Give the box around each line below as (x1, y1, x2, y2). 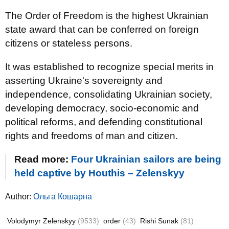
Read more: (14, 154, 71, 165)
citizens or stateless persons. (5, 38, 132, 49)
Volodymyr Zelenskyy (7, 217, 78, 225)
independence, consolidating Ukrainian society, (5, 89, 212, 100)
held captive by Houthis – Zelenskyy (14, 168, 185, 178)
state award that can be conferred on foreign (5, 24, 199, 35)
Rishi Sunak (140, 217, 180, 225)
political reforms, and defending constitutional (5, 117, 202, 127)
